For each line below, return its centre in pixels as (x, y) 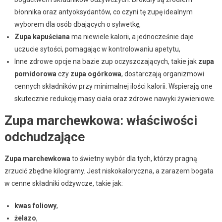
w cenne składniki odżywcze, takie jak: (63, 183)
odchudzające (44, 137)
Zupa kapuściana (42, 36)
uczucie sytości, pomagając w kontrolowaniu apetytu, (97, 49)
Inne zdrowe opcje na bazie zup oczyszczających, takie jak (106, 61)
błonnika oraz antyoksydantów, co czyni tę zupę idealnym (103, 12)
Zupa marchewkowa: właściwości (101, 120)
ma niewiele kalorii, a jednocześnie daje (132, 36)
